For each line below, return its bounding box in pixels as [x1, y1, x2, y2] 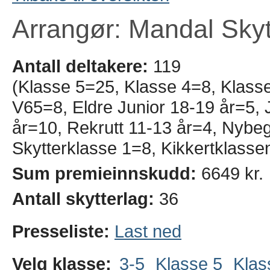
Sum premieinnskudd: [12, 163, 196, 183]
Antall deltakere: [12, 56, 148, 76]
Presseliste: [12, 221, 115, 241]
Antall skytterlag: [12, 189, 154, 209]
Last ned [115, 221, 181, 241]
